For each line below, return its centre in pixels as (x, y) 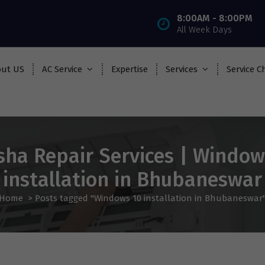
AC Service (62, 69)
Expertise (130, 69)
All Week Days (204, 29)
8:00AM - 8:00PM (215, 18)
